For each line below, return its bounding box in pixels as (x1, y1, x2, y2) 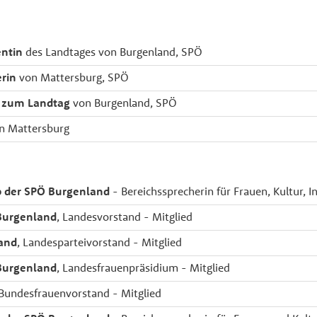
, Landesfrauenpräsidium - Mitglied (57, 260, 230, 275)
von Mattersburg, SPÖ (16, 70, 129, 84)
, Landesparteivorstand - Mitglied (17, 235, 182, 249)
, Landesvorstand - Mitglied (57, 209, 192, 224)
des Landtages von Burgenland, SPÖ (23, 45, 202, 59)
